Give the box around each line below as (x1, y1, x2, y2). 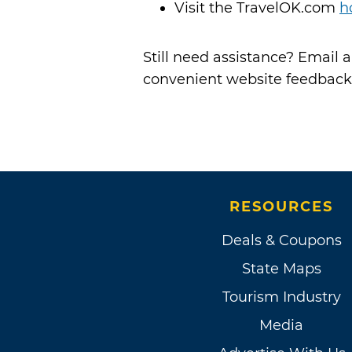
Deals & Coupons (221, 232, 342, 250)
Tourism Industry (222, 288, 341, 306)
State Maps (241, 260, 321, 278)
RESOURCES (229, 198, 333, 216)
